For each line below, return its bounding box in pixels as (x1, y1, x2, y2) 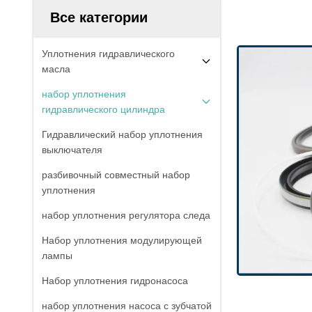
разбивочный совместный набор (42, 169, 190, 180)
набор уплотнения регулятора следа (42, 210, 210, 221)
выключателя (42, 144, 102, 155)
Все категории (50, 10, 148, 25)
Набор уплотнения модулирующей (42, 235, 202, 246)
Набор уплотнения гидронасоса (42, 275, 188, 286)
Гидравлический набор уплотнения (42, 129, 203, 140)
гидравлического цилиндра (42, 104, 165, 115)
